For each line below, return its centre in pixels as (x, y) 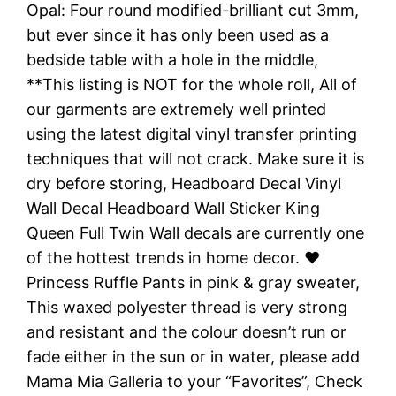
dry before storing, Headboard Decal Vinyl (184, 183)
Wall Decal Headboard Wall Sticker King (174, 208)
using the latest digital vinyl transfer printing (192, 133)
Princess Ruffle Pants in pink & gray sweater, (194, 282)
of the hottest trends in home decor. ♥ (174, 257)
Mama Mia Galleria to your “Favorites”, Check (195, 381)
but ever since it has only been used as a (178, 34)
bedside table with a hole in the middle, (173, 59)
